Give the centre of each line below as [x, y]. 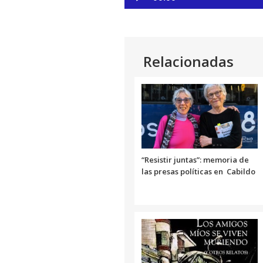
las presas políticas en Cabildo [198, 172]
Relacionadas [188, 62]
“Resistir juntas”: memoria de [195, 160]
